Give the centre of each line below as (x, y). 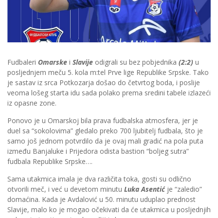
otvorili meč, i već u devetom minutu (66, 189)
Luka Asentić (145, 189)
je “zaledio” (183, 189)
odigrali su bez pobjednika (136, 62)
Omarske (53, 62)
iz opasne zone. (32, 103)
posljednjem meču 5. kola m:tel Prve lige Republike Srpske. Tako (108, 73)
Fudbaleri (23, 62)
